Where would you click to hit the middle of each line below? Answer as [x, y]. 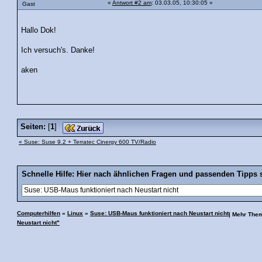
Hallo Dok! [39, 30]
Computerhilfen [39, 213]
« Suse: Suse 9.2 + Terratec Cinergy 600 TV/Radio [87, 142]
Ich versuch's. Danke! [58, 50]
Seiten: [33, 127]
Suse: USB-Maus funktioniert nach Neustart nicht [159, 213]
